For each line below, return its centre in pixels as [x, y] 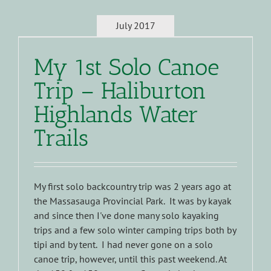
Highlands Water [116, 115]
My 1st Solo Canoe [126, 67]
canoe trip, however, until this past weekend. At [130, 259]
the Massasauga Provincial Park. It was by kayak [133, 201]
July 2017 [135, 26]
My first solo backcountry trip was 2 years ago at [132, 187]
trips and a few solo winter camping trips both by [135, 230]
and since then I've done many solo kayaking [126, 216]
